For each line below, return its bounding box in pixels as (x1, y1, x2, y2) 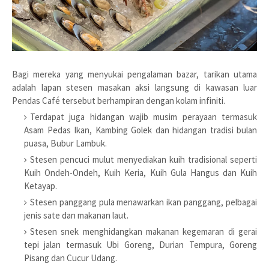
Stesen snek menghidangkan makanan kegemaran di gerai (30, 226, 257, 238)
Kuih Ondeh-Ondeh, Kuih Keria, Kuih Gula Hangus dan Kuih (24, 167, 257, 179)
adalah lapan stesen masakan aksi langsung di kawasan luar (12, 82, 257, 94)
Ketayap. (24, 180, 57, 192)
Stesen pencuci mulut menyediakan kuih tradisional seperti (30, 154, 257, 166)
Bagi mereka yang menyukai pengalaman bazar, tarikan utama (12, 68, 257, 80)
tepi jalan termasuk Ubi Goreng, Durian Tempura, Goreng (24, 239, 257, 251)
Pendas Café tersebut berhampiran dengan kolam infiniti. (12, 95, 225, 107)
